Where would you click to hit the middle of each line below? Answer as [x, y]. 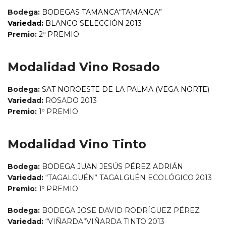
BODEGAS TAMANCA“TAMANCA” [102, 12]
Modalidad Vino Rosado [84, 67]
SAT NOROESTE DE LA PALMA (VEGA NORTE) [126, 90]
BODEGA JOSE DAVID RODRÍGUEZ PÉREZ [121, 211]
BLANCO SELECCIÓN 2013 [94, 23]
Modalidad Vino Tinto [77, 144]
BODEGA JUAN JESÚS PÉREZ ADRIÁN [112, 167]
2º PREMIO [60, 35]
